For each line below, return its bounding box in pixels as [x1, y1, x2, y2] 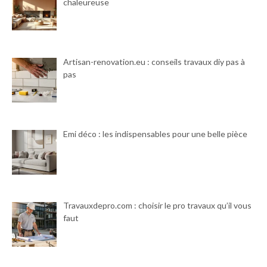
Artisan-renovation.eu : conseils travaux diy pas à [63, 56, 245, 67]
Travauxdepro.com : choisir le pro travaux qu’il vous [63, 200, 252, 211]
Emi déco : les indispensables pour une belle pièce [63, 128, 247, 139]
